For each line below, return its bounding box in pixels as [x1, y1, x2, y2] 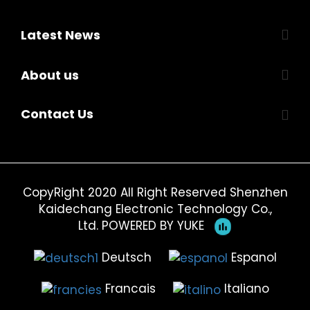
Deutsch [101, 248, 152, 266]
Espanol [230, 248, 277, 266]
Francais [104, 280, 156, 298]
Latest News [21, 26, 100, 44]
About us [21, 66, 79, 84]
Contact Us [21, 105, 93, 122]
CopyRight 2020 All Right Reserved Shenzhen [22, 184, 288, 201]
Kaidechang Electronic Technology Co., [38, 201, 272, 217]
